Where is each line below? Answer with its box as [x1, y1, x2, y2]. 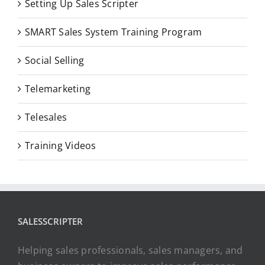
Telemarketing [25, 82, 91, 96]
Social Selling [25, 54, 85, 67]
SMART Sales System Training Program [25, 25, 202, 39]
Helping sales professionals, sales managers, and [18, 244, 243, 257]
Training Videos [25, 139, 96, 153]
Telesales [25, 111, 67, 124]
